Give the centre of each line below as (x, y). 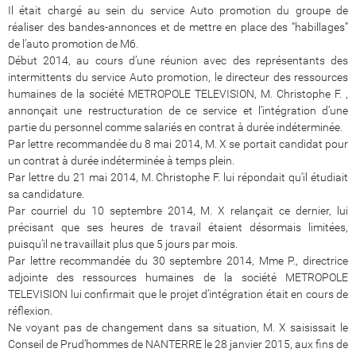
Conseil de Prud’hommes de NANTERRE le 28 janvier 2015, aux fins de (178, 344)
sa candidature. (46, 193)
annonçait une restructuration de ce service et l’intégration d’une (178, 110)
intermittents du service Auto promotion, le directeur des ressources (178, 77)
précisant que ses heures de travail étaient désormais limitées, (178, 227)
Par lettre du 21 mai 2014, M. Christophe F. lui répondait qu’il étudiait (178, 177)
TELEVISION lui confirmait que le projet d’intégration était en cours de (178, 294)
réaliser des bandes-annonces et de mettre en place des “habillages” (178, 27)
